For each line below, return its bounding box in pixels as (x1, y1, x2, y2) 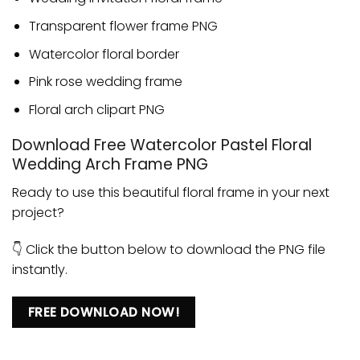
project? (12, 203, 64, 223)
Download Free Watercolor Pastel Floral (12, 134, 312, 157)
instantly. (12, 260, 67, 279)
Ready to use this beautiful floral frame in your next (12, 183, 329, 202)
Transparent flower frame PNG (28, 16, 218, 35)
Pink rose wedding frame (28, 72, 182, 92)
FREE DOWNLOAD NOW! (27, 303, 179, 321)
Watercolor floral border (28, 44, 179, 63)
